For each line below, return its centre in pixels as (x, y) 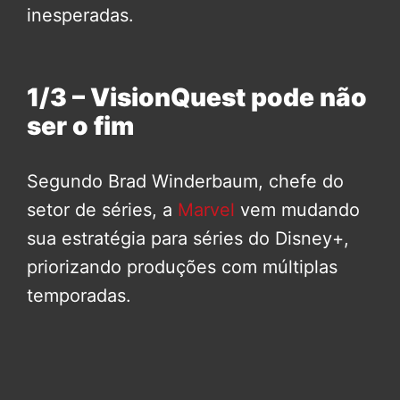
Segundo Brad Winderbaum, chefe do (185, 182)
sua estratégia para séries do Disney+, (188, 239)
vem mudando (300, 210)
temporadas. (79, 296)
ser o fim (80, 126)
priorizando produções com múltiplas (182, 267)
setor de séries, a (102, 210)
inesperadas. (80, 16)
